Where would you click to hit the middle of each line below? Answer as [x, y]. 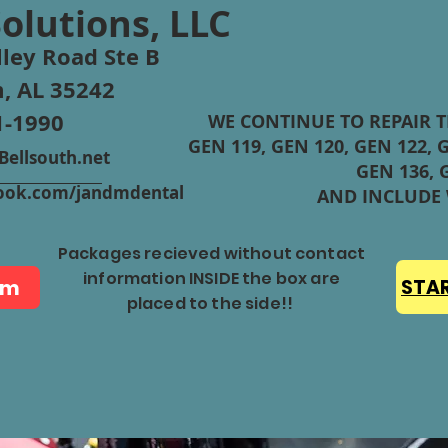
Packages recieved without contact [211, 253]
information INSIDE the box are [211, 278]
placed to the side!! [211, 303]
